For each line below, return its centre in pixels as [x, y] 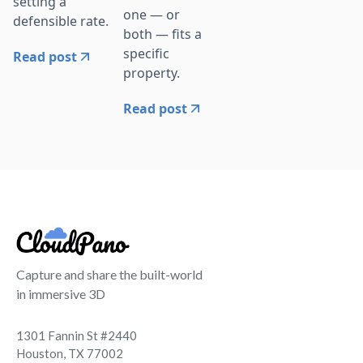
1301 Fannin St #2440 [77, 335]
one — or [152, 15]
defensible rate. [61, 21]
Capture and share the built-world [109, 274]
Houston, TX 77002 [70, 353]
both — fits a [162, 34]
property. [152, 73]
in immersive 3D [61, 293]
